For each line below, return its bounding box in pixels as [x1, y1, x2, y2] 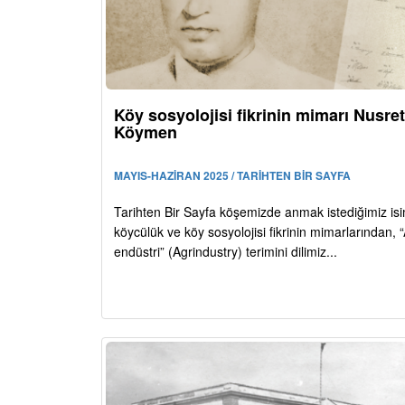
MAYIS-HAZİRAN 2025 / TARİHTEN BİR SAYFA [114, 167, 351, 184]
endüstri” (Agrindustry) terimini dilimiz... [114, 242, 337, 261]
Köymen [114, 120, 177, 145]
